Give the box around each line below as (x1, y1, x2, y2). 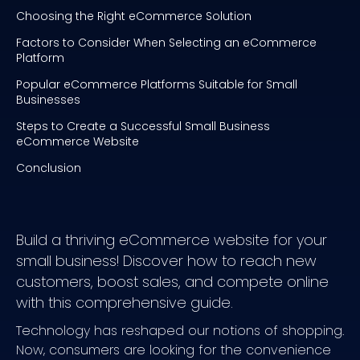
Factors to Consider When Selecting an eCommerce (16, 34, 317, 51)
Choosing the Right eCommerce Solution (16, 7, 252, 24)
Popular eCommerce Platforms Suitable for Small (16, 76, 297, 92)
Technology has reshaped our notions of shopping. (16, 321, 344, 340)
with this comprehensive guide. (16, 292, 233, 313)
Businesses (16, 91, 80, 108)
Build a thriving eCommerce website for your (16, 229, 327, 250)
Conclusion (16, 159, 81, 176)
